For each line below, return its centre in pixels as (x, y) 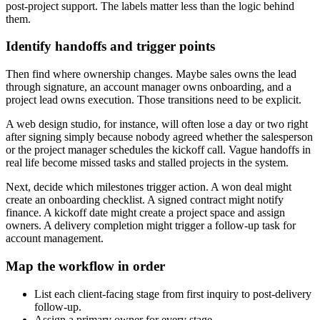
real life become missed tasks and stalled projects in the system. (147, 163)
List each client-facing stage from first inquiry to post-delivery (173, 294)
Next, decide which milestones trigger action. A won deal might (149, 187)
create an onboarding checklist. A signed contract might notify (145, 200)
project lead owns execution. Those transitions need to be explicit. (154, 100)
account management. (55, 239)
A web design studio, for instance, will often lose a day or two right (157, 124)
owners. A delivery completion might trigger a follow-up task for (151, 226)
